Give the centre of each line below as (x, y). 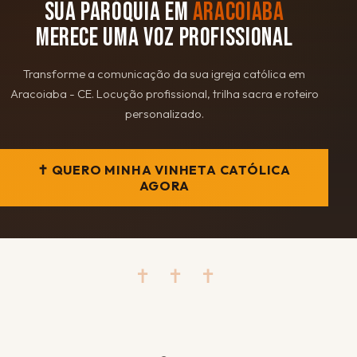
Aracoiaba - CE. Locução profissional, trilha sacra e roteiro (164, 93)
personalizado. (164, 113)
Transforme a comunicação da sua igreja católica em (165, 73)
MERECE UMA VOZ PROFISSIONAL (164, 37)
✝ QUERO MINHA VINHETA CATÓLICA (165, 169)
